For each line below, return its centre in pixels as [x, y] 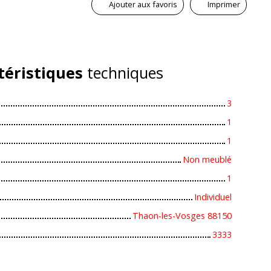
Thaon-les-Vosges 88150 [182, 215]
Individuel [213, 197]
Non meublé [207, 159]
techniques [123, 72]
